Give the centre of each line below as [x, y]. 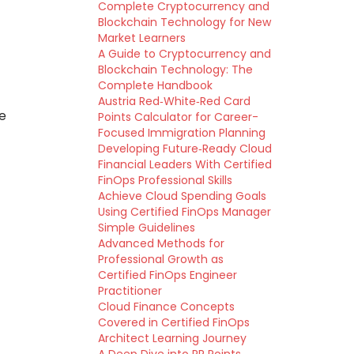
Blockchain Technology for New [184, 22]
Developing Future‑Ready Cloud [185, 149]
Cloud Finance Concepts [166, 307]
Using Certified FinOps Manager [184, 212]
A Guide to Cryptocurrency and [184, 54]
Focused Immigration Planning [181, 133]
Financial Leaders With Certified [185, 164]
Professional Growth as [160, 259]
